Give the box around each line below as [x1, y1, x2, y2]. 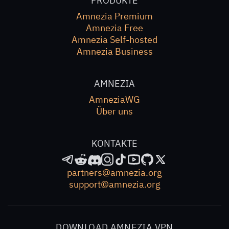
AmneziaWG [89, 94, 140, 105]
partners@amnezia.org [67, 167, 162, 178]
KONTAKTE [91, 138, 138, 149]
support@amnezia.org [68, 178, 161, 190]
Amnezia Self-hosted [72, 34, 157, 45]
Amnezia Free [86, 22, 143, 34]
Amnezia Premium [76, 10, 153, 22]
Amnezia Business [76, 45, 153, 57]
